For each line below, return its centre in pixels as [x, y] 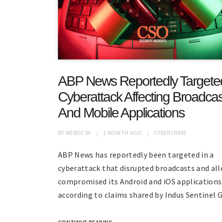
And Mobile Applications [121, 113]
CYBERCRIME [170, 133]
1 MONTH [116, 133]
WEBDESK [78, 133]
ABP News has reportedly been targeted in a [136, 155]
